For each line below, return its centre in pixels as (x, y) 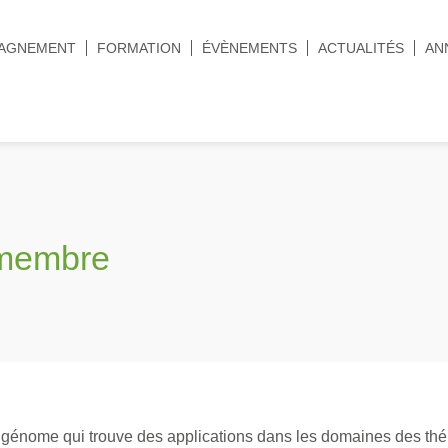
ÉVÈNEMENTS (249, 48)
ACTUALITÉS (361, 48)
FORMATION (139, 48)
